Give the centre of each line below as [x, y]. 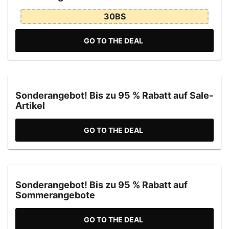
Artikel [30, 105]
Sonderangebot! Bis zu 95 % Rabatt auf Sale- [114, 95]
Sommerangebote [55, 195]
